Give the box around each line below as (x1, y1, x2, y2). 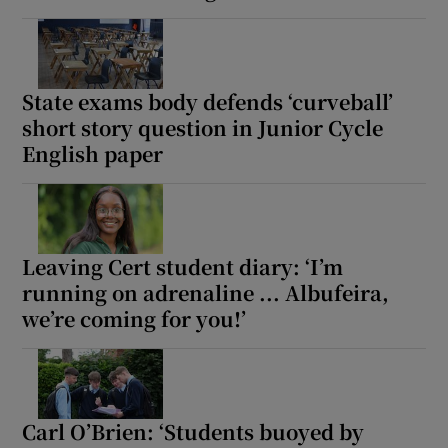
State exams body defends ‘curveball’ (22, 86, 394, 116)
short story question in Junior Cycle (22, 112, 384, 142)
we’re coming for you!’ (22, 303, 247, 333)
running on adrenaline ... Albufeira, (22, 277, 390, 307)
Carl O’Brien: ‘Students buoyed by (22, 416, 365, 446)
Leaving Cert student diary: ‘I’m (22, 251, 344, 281)
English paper (22, 138, 164, 168)
